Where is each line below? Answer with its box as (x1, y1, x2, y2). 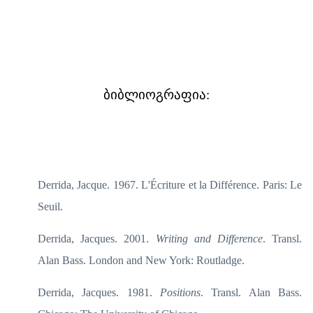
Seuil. (38, 200, 63, 212)
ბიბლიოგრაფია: (103, 87, 210, 103)
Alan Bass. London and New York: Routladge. (38, 254, 245, 266)
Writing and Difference (155, 232, 263, 245)
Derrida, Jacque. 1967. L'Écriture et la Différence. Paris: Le (38, 178, 302, 191)
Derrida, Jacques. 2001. (38, 232, 156, 245)
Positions (160, 286, 201, 298)
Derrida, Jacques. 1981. (38, 286, 160, 298)
